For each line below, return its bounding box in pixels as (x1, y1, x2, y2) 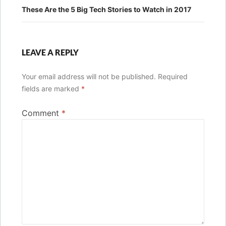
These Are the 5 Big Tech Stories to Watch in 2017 (22, 5, 191, 14)
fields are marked (22, 84, 81, 93)
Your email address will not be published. (22, 72, 156, 81)
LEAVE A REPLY (22, 47, 79, 57)
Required (158, 72, 188, 81)
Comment (22, 107, 62, 118)
